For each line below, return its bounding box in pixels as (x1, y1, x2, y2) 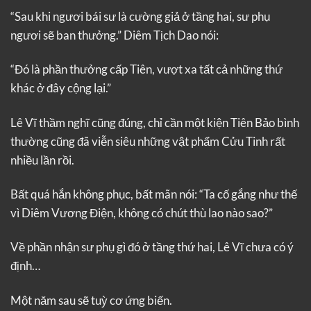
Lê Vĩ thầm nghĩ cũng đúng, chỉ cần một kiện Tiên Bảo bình (10, 115, 299, 130)
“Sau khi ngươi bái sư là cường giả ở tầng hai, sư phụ (10, 8, 270, 24)
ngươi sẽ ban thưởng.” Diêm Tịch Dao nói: (10, 27, 219, 42)
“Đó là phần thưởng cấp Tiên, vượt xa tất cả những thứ (10, 62, 283, 77)
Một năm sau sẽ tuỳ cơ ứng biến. (10, 292, 172, 308)
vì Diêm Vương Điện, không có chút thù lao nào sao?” (10, 205, 273, 220)
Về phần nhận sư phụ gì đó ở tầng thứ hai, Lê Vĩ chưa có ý (10, 239, 294, 255)
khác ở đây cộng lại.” (10, 81, 111, 96)
